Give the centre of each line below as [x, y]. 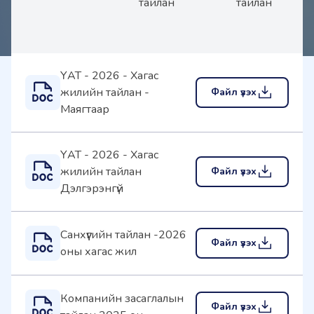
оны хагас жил [98, 252]
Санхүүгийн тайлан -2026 [123, 235]
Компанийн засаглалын [122, 299]
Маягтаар [85, 109]
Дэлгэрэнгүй [92, 189]
